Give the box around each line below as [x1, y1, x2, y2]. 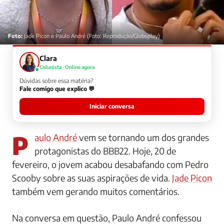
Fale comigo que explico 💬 [19, 84, 94, 92]
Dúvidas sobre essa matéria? [19, 76, 93, 84]
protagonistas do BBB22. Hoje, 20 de [34, 144, 176, 156]
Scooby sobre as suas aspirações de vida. [12, 171, 172, 183]
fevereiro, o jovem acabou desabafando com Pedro [12, 158, 208, 170]
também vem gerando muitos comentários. [12, 185, 179, 197]
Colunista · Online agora [39, 63, 94, 70]
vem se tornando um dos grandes [77, 131, 209, 143]
